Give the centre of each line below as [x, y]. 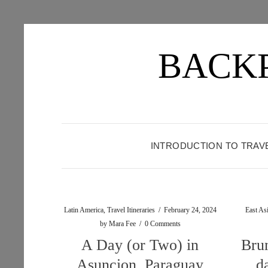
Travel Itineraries [131, 210]
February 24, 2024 [190, 210]
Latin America [83, 210]
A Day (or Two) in [140, 245]
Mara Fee [122, 224]
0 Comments [162, 224]
